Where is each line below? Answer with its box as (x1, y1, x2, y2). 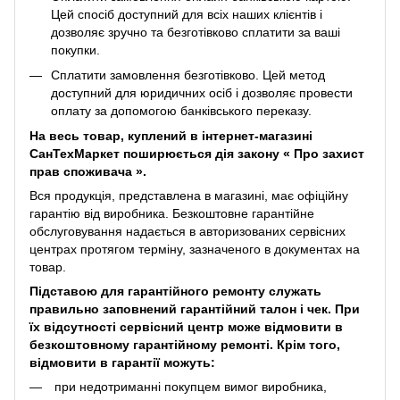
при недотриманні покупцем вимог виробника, (51, 379, 327, 395)
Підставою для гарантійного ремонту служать (29, 284, 321, 299)
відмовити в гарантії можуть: (29, 355, 215, 371)
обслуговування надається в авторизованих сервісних (29, 224, 346, 239)
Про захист (290, 146, 364, 162)
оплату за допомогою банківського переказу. (51, 103, 312, 118)
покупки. (51, 42, 100, 57)
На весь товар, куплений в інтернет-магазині (29, 129, 312, 144)
